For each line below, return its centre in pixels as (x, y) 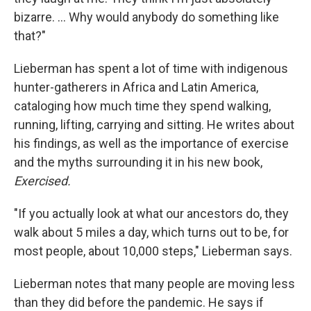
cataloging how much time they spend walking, (142, 106)
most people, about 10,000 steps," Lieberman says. (153, 251)
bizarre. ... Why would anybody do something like (146, 17)
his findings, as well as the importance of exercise (151, 144)
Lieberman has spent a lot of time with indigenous (151, 69)
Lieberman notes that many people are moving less (154, 284)
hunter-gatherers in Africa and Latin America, (136, 87)
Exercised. (42, 181)
